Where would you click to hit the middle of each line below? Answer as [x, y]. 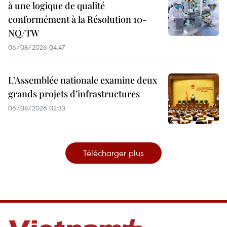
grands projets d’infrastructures [74, 93]
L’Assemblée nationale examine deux [83, 80]
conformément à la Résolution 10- [78, 19]
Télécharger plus [113, 153]
